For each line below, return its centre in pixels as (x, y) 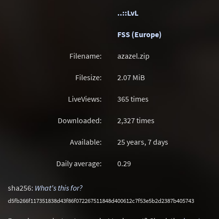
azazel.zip (133, 56)
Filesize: (88, 77)
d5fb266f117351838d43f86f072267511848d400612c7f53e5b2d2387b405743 (101, 200)
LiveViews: (85, 99)
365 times (133, 99)
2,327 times (136, 120)
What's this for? (59, 188)
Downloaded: (80, 120)
